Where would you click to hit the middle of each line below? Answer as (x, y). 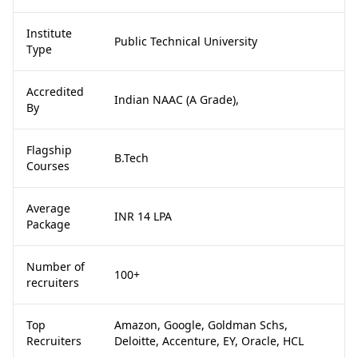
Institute (49, 33)
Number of (56, 267)
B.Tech (131, 158)
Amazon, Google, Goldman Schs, (201, 325)
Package (48, 224)
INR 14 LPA (143, 216)
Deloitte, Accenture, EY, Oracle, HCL (209, 341)
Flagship (49, 150)
